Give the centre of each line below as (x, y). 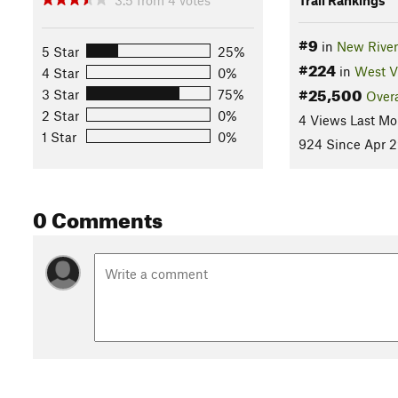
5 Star (60, 51)
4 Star (60, 72)
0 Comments (98, 217)
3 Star (60, 94)
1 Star (59, 136)
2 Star (60, 115)
